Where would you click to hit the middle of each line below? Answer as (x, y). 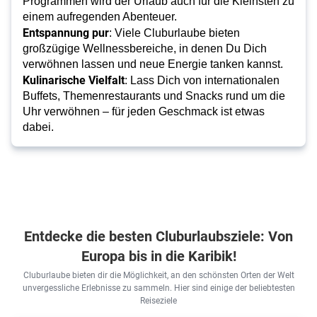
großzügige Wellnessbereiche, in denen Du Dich (145, 49)
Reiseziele (158, 300)
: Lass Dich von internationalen (202, 81)
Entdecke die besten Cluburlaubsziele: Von (158, 236)
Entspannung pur (66, 33)
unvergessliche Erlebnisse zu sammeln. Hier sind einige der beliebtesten (158, 288)
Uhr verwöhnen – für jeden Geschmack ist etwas (144, 112)
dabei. (38, 127)
